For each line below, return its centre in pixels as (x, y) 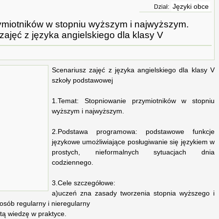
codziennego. (73, 163)
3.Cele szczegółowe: (84, 183)
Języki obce (191, 7)
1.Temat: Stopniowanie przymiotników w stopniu (133, 101)
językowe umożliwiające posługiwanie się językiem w (133, 142)
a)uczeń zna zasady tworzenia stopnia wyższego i (133, 194)
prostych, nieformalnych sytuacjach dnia (133, 153)
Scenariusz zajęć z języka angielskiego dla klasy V (133, 70)
